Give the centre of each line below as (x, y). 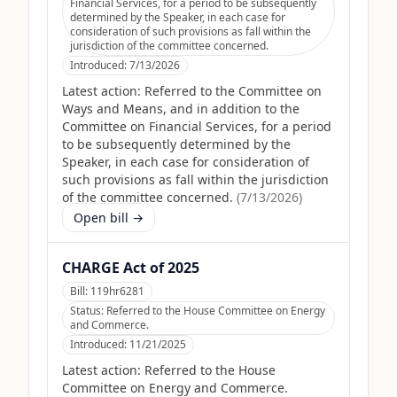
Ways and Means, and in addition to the (181, 109)
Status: (88, 311)
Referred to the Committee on (233, 91)
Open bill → (109, 218)
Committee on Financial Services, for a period (197, 126)
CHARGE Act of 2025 (131, 268)
